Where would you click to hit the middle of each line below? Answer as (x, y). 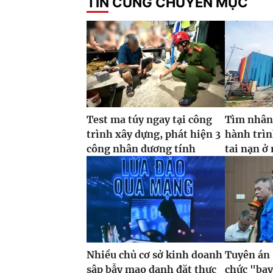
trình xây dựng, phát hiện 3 (154, 134)
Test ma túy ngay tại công (149, 120)
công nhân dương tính (141, 149)
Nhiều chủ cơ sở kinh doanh (154, 255)
